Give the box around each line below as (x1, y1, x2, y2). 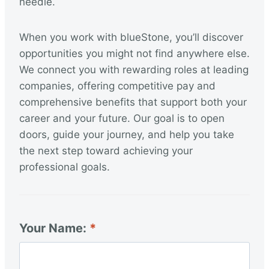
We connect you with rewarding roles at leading (19, 64, 249, 76)
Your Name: (19, 221, 89, 235)
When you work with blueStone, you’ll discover (19, 31, 243, 43)
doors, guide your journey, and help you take (19, 128, 234, 141)
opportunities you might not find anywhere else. (19, 47, 250, 59)
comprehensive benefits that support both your (19, 96, 247, 108)
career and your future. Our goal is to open (19, 112, 225, 124)
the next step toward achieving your (19, 145, 193, 157)
